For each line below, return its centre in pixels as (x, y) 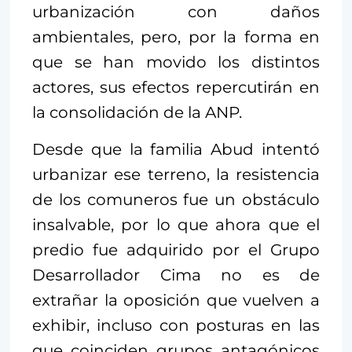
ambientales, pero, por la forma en (176, 37)
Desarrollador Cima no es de (176, 275)
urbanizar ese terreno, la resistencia (176, 174)
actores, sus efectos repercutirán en (176, 87)
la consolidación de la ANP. (137, 112)
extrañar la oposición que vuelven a (176, 300)
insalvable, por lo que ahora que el (176, 224)
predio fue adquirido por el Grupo (176, 249)
